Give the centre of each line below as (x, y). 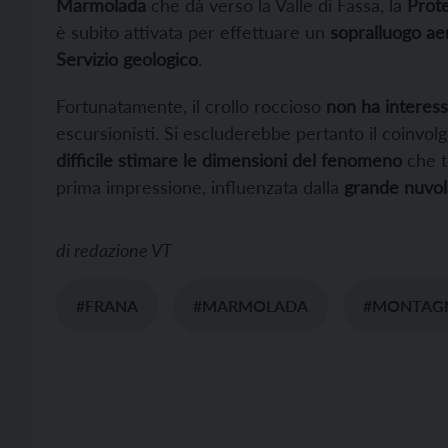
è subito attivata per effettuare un (193, 32)
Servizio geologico (127, 59)
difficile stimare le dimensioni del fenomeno (229, 160)
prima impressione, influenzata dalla (197, 187)
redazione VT (123, 250)
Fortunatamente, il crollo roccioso (191, 106)
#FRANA (107, 306)
